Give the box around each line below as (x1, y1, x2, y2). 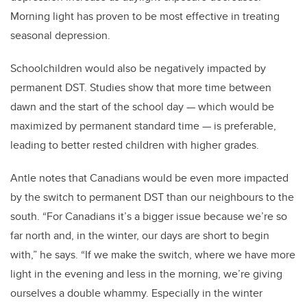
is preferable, (214, 118, 276, 134)
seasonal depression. (10, 27, 110, 44)
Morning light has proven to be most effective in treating (10, 8, 280, 25)
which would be (198, 99, 274, 115)
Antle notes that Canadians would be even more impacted (10, 170, 288, 186)
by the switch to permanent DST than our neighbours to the (10, 189, 294, 206)
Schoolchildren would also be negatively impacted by (10, 60, 266, 77)
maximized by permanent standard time (10, 118, 199, 134)
